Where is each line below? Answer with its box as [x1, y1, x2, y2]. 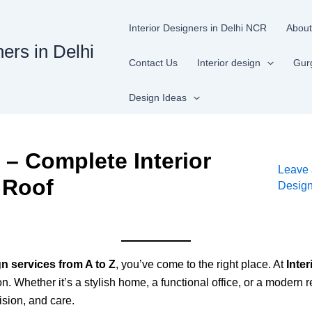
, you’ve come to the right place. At [116, 258, 286, 270]
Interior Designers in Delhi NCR [129, 22, 267, 33]
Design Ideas [129, 92, 187, 103]
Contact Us [129, 57, 178, 68]
